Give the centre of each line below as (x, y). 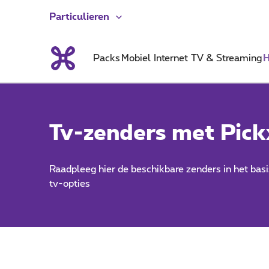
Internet (171, 58)
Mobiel (136, 58)
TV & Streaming (226, 58)
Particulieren (79, 17)
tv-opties (70, 184)
